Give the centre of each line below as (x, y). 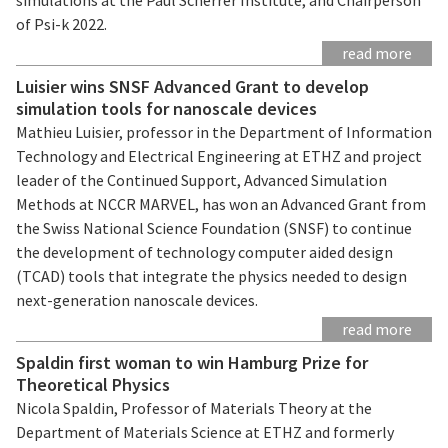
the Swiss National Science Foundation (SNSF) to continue (214, 227)
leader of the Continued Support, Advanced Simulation (201, 179)
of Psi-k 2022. (66, 23)
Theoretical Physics (93, 384)
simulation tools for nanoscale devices (166, 108)
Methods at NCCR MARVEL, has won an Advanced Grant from (221, 203)
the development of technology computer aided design (204, 251)
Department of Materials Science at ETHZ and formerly (205, 431)
